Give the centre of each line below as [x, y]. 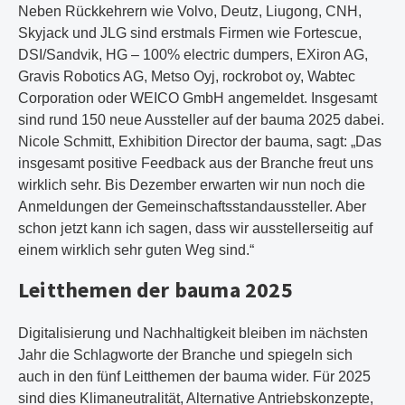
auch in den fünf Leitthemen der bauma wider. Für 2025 [194, 377]
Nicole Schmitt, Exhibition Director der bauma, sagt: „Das [200, 141]
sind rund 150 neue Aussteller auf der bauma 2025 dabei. [201, 120]
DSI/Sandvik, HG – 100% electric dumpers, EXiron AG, [193, 55]
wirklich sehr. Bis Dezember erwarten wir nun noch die [192, 185]
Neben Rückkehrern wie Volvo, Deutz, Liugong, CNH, [190, 11]
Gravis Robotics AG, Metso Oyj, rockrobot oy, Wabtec [187, 76]
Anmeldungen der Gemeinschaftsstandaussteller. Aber [192, 207]
